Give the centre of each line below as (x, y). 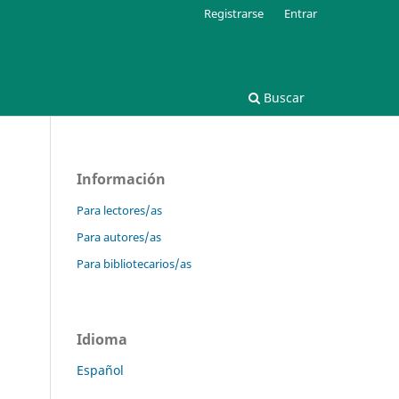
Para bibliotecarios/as (134, 263)
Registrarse (234, 13)
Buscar (282, 97)
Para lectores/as (119, 210)
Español (100, 370)
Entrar (301, 13)
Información (121, 179)
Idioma (102, 339)
